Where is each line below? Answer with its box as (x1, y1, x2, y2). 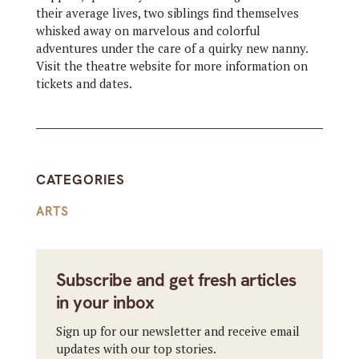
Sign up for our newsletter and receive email (55, 323, 300, 339)
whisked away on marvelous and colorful (35, 22, 260, 38)
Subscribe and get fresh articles (55, 268, 296, 292)
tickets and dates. (35, 75, 132, 91)
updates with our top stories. (55, 341, 216, 357)
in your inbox (55, 291, 155, 314)
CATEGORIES (35, 171, 125, 188)
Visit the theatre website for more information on (35, 58, 308, 74)
